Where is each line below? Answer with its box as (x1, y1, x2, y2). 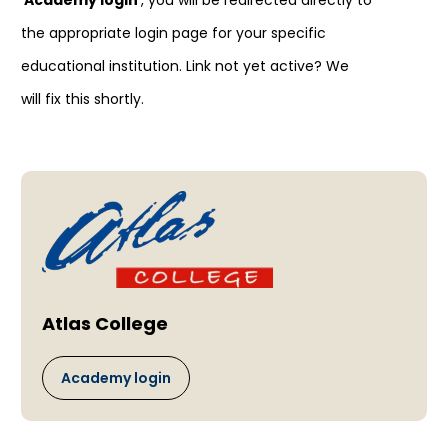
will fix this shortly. (21, 89, 145, 110)
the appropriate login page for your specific (21, 23, 327, 44)
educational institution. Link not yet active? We (21, 56, 350, 77)
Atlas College (41, 311, 168, 337)
